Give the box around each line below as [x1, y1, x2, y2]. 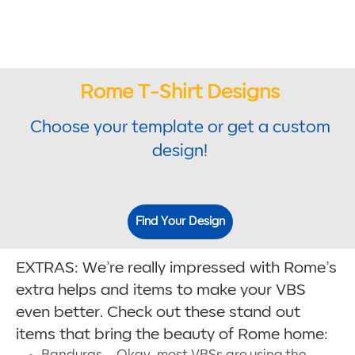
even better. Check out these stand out [16, 303, 300, 320]
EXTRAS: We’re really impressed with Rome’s [16, 259, 337, 276]
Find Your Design [135, 216, 225, 227]
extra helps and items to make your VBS [16, 281, 306, 298]
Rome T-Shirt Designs [80, 82, 280, 101]
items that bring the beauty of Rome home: [16, 326, 328, 342]
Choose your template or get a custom [29, 119, 330, 136]
